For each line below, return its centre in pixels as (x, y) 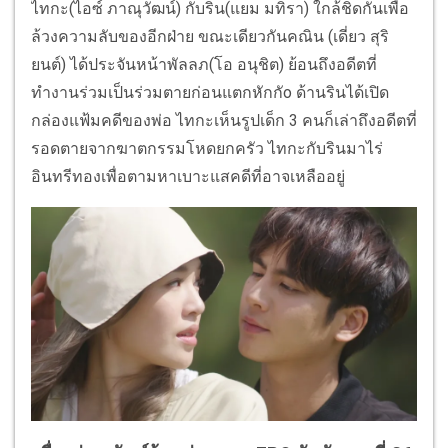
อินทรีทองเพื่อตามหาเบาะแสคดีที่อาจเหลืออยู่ (190, 176)
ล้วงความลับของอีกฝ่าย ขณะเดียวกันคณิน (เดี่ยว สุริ (210, 36)
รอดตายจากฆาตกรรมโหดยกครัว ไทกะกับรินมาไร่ (207, 148)
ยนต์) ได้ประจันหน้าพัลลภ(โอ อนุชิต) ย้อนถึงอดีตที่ (204, 64)
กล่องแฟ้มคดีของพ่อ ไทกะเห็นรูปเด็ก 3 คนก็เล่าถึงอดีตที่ (224, 120)
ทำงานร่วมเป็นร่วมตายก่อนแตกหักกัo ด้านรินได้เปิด (210, 92)
